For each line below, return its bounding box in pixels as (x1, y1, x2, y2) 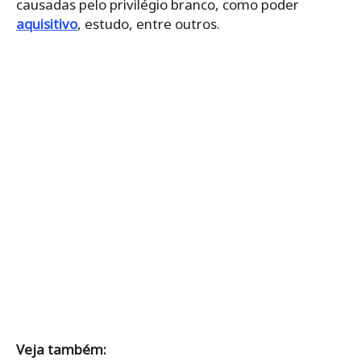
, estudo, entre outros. (77, 15, 220, 34)
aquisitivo (16, 15, 77, 34)
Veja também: (16, 340, 106, 359)
